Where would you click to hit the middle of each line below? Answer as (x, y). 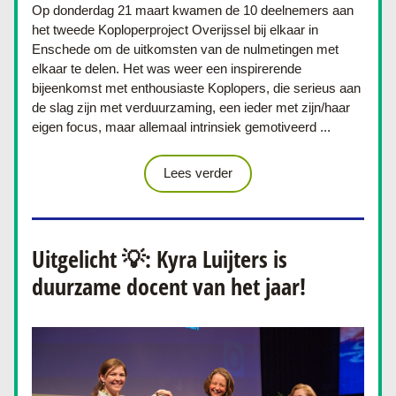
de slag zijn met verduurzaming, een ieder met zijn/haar (191, 107)
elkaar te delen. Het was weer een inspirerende (167, 69)
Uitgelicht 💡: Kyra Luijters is (160, 259)
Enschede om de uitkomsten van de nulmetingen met (185, 49)
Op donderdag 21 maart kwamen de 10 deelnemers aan (193, 10)
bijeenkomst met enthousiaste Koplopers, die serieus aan (196, 88)
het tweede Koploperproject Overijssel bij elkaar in (175, 30)
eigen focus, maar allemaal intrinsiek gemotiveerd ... (181, 127)
